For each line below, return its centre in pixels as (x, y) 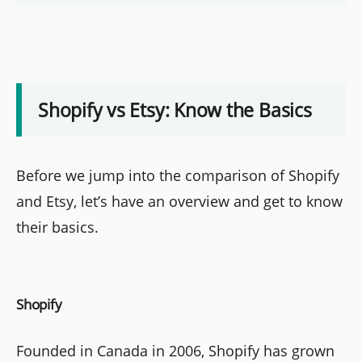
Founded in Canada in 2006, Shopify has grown (175, 350)
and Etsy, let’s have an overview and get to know (179, 201)
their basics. (57, 227)
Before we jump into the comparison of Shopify (178, 175)
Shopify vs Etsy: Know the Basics (175, 109)
